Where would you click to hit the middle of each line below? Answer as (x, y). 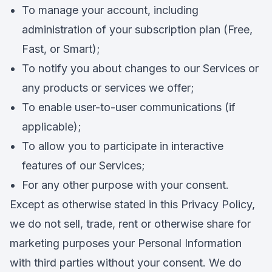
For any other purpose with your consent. (125, 185)
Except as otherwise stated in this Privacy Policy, (132, 204)
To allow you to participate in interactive (123, 146)
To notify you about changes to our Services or (140, 68)
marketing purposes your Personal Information (126, 243)
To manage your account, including (110, 10)
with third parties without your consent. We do (126, 263)
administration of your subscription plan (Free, (137, 29)
